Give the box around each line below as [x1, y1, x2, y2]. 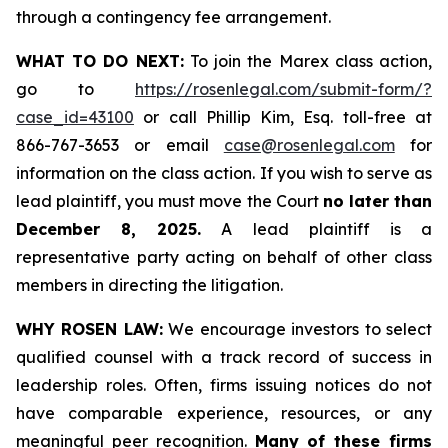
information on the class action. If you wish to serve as [16, 163, 432, 183]
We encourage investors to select [162, 319, 433, 339]
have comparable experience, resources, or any [16, 403, 432, 423]
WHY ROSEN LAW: [16, 319, 163, 339]
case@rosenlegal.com [223, 135, 395, 155]
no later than [322, 191, 433, 211]
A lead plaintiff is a [201, 219, 433, 239]
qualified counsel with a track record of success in [16, 347, 432, 367]
